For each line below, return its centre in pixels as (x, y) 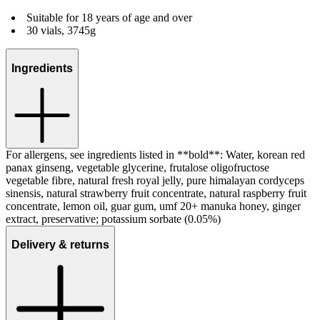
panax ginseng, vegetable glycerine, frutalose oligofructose (137, 167)
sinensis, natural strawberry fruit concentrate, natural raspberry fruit (156, 193)
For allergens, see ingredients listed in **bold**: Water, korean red (155, 154)
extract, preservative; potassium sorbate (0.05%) (113, 219)
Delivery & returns (60, 245)
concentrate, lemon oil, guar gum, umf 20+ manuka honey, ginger (153, 206)
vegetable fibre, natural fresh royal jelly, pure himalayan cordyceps (155, 180)
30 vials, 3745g (61, 31)
